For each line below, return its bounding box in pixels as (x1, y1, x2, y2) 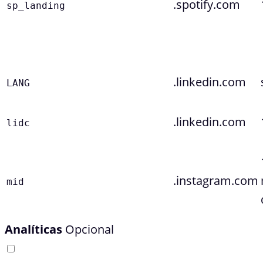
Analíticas (5, 221, 62, 238)
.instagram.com (173, 173, 258, 189)
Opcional (65, 221, 114, 238)
